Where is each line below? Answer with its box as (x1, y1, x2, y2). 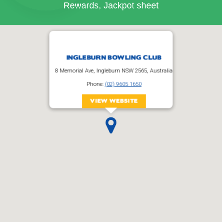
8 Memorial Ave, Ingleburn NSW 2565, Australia (55, 67, 173, 74)
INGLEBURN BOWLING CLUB (66, 53, 162, 62)
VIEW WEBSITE (90, 97, 138, 105)
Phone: (86, 81, 105, 88)
